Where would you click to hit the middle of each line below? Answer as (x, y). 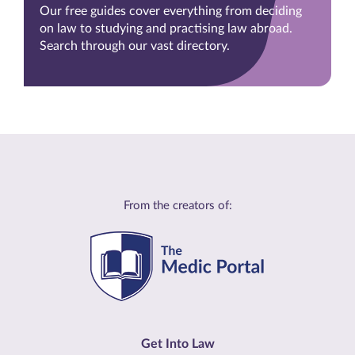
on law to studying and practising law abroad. (166, 28)
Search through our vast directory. (135, 46)
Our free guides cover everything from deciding (171, 11)
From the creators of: (177, 205)
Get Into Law (177, 344)
